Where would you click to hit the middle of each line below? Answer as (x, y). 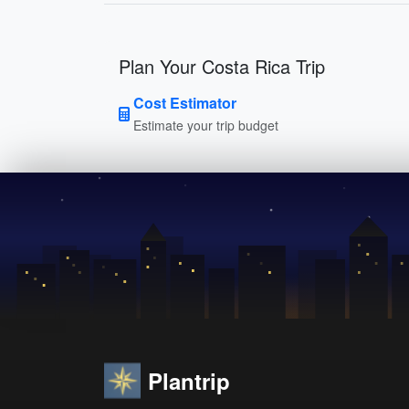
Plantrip (189, 380)
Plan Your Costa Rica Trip (222, 66)
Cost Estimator (185, 102)
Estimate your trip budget (206, 125)
